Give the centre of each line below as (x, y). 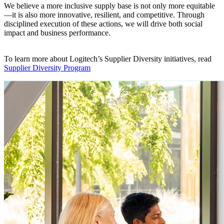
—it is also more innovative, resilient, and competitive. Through (104, 14)
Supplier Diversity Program (47, 67)
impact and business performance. (57, 32)
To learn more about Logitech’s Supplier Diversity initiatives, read (108, 58)
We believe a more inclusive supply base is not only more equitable (109, 5)
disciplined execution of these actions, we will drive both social (103, 23)
